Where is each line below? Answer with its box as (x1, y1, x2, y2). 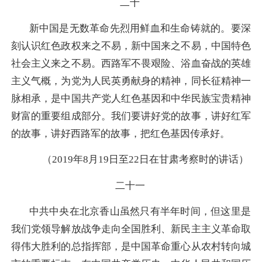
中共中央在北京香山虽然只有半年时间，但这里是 (29, 205, 251, 217)
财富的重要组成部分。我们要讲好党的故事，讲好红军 (11, 111, 251, 122)
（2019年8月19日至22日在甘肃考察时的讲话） (42, 154, 249, 166)
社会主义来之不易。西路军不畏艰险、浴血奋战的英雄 (11, 58, 251, 70)
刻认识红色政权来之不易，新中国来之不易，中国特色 (11, 40, 251, 52)
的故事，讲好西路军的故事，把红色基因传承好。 (11, 128, 230, 140)
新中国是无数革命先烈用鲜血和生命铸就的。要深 (29, 23, 251, 35)
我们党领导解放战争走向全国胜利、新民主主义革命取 (11, 223, 251, 235)
